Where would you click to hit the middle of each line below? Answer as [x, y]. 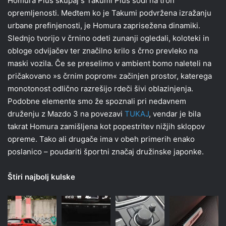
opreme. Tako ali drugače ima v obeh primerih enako [101, 139]
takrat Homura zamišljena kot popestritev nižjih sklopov [106, 126]
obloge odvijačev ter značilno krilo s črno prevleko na [103, 50]
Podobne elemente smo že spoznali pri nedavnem [97, 101]
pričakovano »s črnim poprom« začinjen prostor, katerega [110, 76]
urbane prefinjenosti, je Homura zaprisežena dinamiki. [104, 25]
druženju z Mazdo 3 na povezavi [66, 114]
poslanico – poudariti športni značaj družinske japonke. [106, 151]
